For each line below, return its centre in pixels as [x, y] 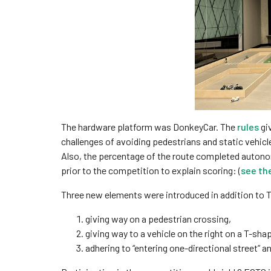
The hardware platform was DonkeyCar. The [149, 126]
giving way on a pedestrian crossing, [158, 218]
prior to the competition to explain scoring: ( [151, 170]
